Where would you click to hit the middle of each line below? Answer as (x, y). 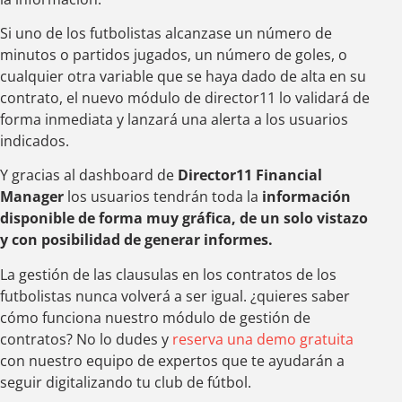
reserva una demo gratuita (263, 339)
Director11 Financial (250, 175)
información (306, 197)
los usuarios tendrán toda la (163, 197)
